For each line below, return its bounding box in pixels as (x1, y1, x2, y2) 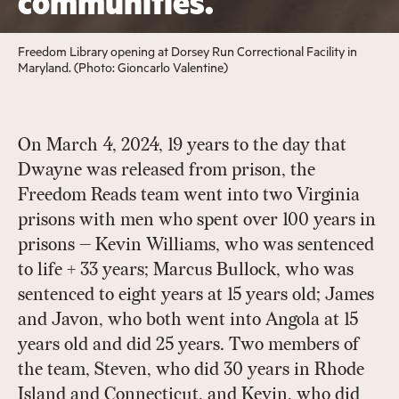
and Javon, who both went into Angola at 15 (18, 309, 358, 331)
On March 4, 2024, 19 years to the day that (18, 134, 346, 157)
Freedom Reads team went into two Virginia (18, 184, 360, 207)
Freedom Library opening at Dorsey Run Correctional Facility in (18, 43, 357, 61)
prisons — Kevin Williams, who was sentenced (18, 234, 374, 256)
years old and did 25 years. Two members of (18, 334, 359, 356)
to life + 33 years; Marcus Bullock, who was (18, 259, 354, 281)
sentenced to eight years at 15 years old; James (18, 284, 374, 306)
